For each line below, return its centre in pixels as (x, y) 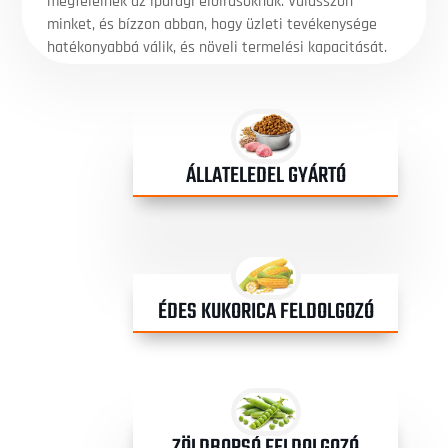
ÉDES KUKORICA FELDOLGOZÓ (265, 311)
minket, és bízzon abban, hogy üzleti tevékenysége (212, 24)
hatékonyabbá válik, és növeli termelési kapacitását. (217, 47)
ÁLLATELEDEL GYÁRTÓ (265, 175)
